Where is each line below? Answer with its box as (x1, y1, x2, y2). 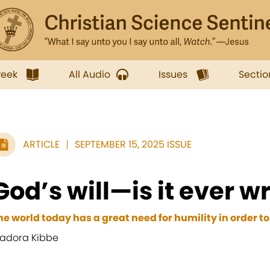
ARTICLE (23, 137, 60, 151)
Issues (159, 67, 187, 81)
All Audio (69, 67, 110, 81)
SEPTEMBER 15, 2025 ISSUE (75, 137, 192, 151)
